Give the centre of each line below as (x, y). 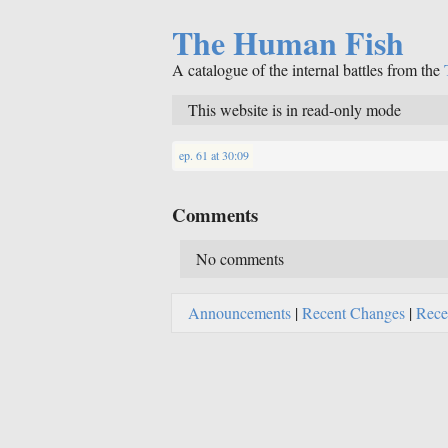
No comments (240, 259)
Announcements (239, 313)
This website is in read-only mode (294, 109)
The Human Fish (288, 43)
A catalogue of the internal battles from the (308, 70)
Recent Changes (353, 313)
